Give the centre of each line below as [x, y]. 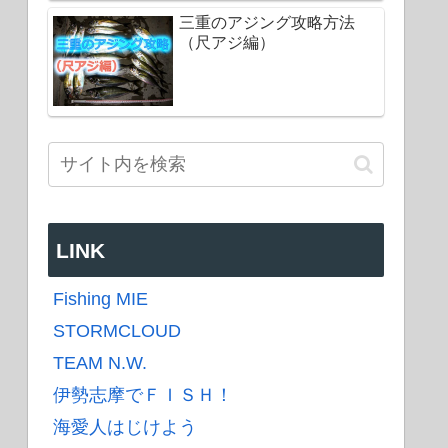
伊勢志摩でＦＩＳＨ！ [143, 395]
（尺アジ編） [227, 43]
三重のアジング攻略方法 [267, 23]
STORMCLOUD [117, 331]
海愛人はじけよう [125, 427]
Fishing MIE [100, 299]
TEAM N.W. [100, 363]
